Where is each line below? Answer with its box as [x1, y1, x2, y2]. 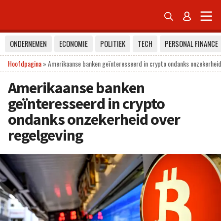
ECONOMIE [59, 38, 88, 49]
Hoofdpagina [8, 58, 41, 69]
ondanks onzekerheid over [8, 110, 180, 129]
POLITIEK [100, 38, 125, 49]
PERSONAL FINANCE [165, 38, 218, 49]
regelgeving [8, 125, 83, 145]
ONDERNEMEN [10, 38, 47, 49]
